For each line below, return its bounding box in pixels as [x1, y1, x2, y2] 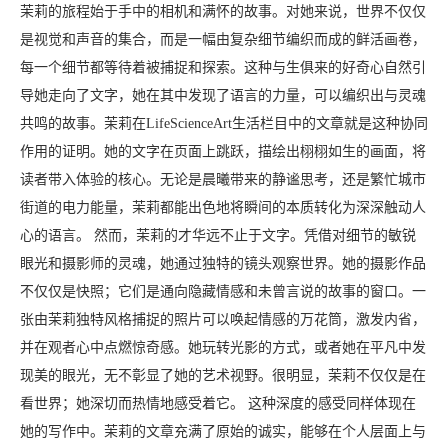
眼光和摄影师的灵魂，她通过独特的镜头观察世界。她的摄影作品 [20, 256, 426, 272]
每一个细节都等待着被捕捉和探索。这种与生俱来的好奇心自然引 [20, 60, 426, 76]
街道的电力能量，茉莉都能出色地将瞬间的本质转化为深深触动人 [20, 200, 426, 216]
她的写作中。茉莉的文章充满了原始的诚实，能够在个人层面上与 [20, 424, 426, 440]
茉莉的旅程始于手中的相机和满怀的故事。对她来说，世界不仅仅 [20, 4, 426, 20]
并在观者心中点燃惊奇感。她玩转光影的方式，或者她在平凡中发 [20, 340, 426, 356]
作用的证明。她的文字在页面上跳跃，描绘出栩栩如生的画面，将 [20, 144, 426, 160]
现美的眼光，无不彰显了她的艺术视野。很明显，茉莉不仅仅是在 [20, 368, 426, 384]
